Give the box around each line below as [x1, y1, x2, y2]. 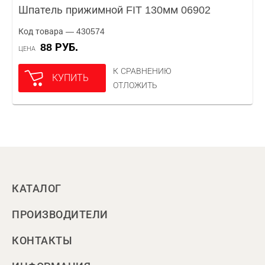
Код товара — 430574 [18, 27, 105, 36]
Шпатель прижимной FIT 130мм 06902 [18, 4, 211, 16]
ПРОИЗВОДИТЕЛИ [12, 209, 108, 221]
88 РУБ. [46, 41, 78, 53]
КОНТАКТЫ [12, 235, 72, 247]
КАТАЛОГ [12, 183, 62, 195]
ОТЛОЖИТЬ [113, 80, 157, 90]
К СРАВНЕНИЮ [113, 66, 172, 76]
